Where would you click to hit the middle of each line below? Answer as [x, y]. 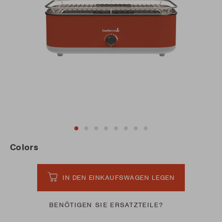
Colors [24, 147]
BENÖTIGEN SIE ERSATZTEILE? [106, 205]
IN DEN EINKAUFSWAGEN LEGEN [118, 177]
